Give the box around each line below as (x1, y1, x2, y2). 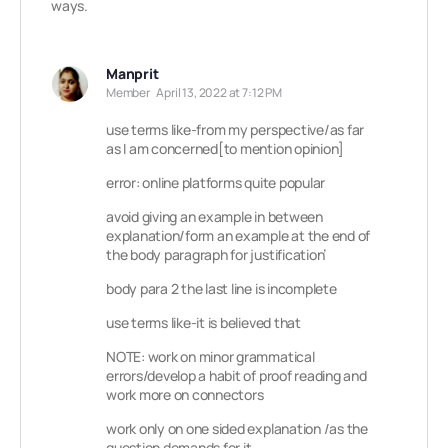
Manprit (106, 64, 159, 83)
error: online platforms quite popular (106, 173, 326, 192)
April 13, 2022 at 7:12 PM (156, 84, 282, 101)
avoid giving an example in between (106, 207, 323, 226)
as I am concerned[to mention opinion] (106, 139, 345, 158)
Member (106, 84, 150, 101)
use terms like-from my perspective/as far (106, 120, 365, 139)
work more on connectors (106, 385, 264, 404)
